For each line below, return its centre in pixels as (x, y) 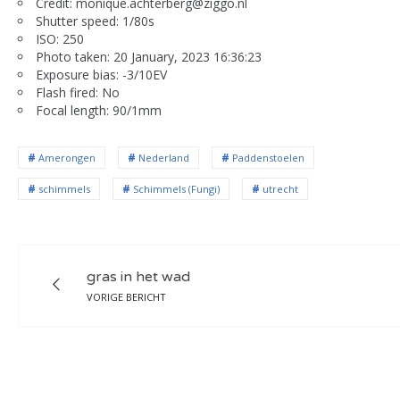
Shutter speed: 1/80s (95, 21)
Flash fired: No (78, 92)
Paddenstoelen (268, 158)
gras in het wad (139, 277)
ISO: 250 (60, 39)
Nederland (164, 158)
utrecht (280, 189)
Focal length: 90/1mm (99, 110)
